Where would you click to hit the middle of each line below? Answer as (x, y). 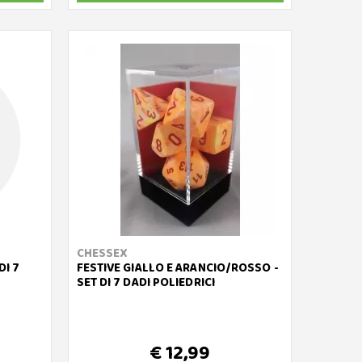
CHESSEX (102, 254)
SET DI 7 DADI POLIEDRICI (145, 283)
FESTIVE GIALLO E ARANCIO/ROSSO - (177, 268)
